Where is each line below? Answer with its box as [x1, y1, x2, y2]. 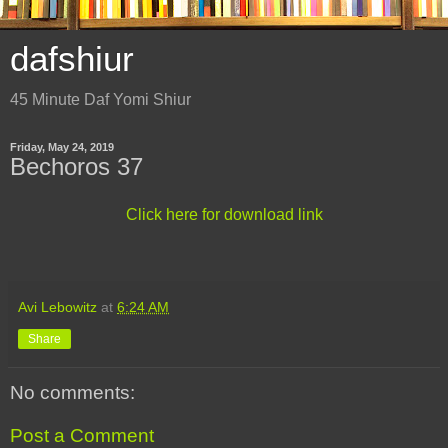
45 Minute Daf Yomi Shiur [10, 91, 191, 108]
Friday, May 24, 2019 [10, 141, 114, 153]
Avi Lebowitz [18, 298, 97, 315]
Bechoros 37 [10, 153, 143, 180]
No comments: [10, 381, 135, 403]
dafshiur [10, 40, 134, 78]
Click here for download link [125, 205, 323, 223]
